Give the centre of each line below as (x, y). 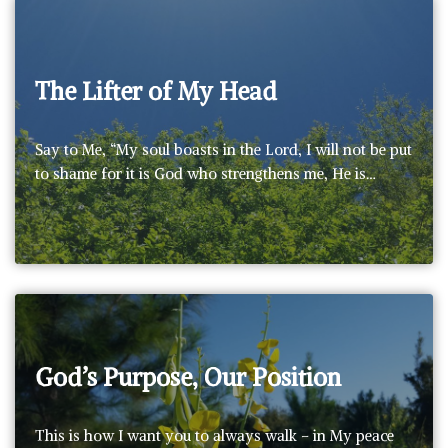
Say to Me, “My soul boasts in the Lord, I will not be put (223, 149)
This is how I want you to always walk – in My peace (214, 435)
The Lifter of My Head (156, 90)
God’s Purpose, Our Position (188, 376)
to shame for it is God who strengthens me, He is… (207, 173)
